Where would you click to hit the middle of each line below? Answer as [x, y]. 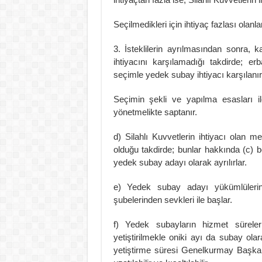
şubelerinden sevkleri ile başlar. [173, 199]
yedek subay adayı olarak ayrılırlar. [180, 162]
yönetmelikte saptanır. [155, 112]
